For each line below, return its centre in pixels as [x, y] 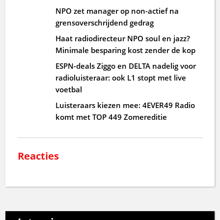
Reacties [39, 156]
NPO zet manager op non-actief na [117, 11]
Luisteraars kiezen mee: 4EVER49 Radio [125, 105]
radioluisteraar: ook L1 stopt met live [121, 77]
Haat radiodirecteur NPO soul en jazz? [123, 38]
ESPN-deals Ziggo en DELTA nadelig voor [126, 66]
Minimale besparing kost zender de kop [126, 50]
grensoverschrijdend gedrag [105, 22]
